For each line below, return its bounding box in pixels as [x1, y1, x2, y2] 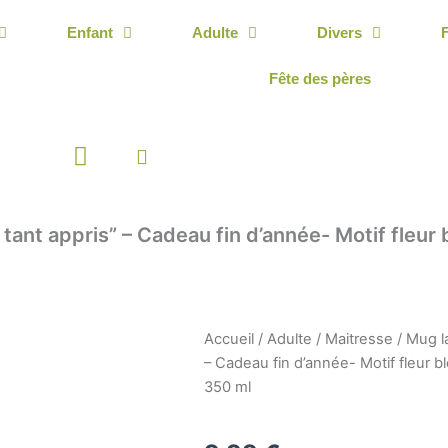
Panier [72, 141, 143, 170]
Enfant [66, 24, 113, 41]
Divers [316, 24, 362, 41]
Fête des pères [269, 70, 372, 87]
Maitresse [325, 330, 393, 348]
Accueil [204, 330, 254, 348]
